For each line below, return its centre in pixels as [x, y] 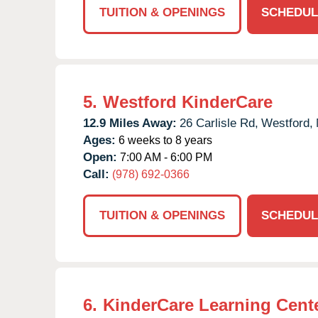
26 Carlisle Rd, [219, 123]
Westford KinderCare [188, 102]
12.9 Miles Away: [130, 123]
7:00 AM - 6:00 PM [165, 157]
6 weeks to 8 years [164, 140]
